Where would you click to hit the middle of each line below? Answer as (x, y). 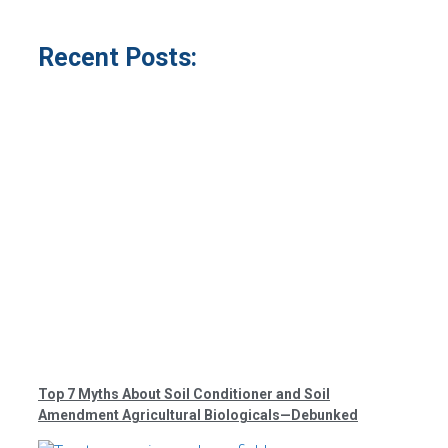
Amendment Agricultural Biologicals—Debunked (198, 414)
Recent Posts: (117, 57)
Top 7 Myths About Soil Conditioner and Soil (184, 393)
